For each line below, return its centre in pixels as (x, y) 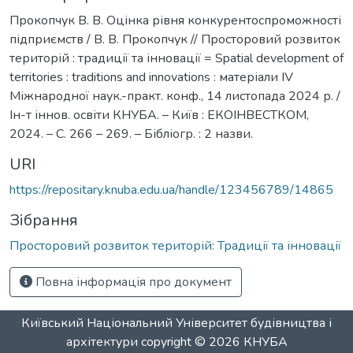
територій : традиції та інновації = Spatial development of (176, 58)
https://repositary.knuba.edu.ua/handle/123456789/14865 (171, 190)
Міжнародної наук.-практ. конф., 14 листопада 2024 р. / (175, 96)
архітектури (102, 342)
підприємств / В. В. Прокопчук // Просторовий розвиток (175, 39)
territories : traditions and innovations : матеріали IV (151, 77)
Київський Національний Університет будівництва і (176, 323)
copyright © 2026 (190, 342)
